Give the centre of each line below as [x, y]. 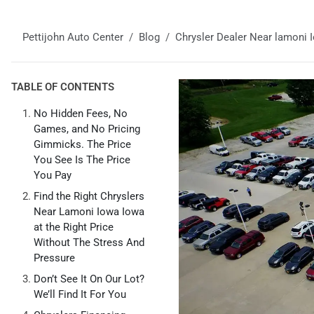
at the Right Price [74, 227]
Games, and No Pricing [87, 129]
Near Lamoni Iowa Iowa [89, 212]
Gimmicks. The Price [82, 144]
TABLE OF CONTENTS [63, 87]
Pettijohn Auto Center [73, 37]
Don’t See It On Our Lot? [89, 279]
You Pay [53, 175]
